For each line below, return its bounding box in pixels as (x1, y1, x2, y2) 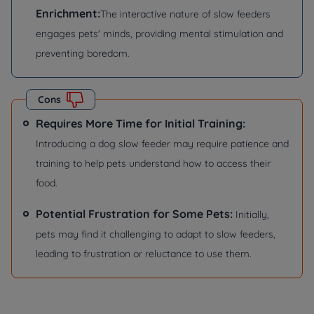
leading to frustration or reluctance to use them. (36, 247, 252, 260)
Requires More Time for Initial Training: (36, 116, 245, 130)
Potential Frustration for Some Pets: (36, 207, 235, 221)
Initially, (235, 208, 269, 221)
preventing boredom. (36, 47, 130, 60)
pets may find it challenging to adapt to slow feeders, (36, 228, 275, 240)
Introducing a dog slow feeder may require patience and (36, 137, 289, 150)
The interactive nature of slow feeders (100, 8, 271, 20)
